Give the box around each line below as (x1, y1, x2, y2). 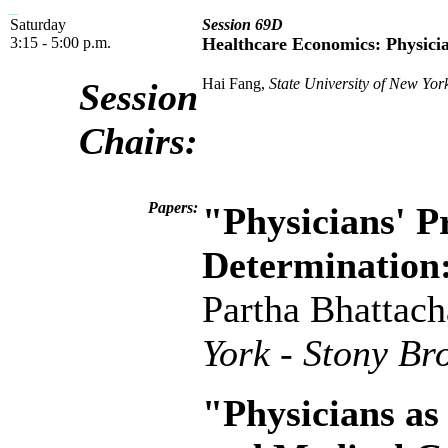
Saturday (10, 16, 66, 34)
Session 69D (202, 16, 283, 34)
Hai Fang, (202, 75, 269, 93)
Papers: (148, 199, 198, 217)
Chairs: (79, 120, 198, 163)
